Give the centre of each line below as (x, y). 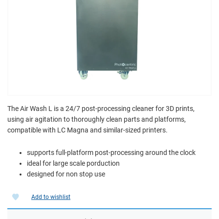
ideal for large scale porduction (73, 163)
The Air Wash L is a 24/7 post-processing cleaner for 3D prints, (101, 108)
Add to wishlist (51, 197)
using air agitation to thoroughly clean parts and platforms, (97, 119)
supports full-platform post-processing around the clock (111, 152)
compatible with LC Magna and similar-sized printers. (88, 130)
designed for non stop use (66, 174)
